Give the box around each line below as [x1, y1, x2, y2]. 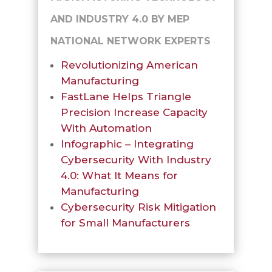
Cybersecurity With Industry [60, 154, 211, 166]
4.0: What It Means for [60, 169, 178, 182]
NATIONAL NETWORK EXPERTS [50, 35, 214, 47]
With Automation [60, 122, 152, 134]
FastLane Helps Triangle [60, 90, 191, 103]
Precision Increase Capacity [60, 106, 208, 118]
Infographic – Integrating [60, 138, 194, 150]
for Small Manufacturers [60, 217, 190, 229]
